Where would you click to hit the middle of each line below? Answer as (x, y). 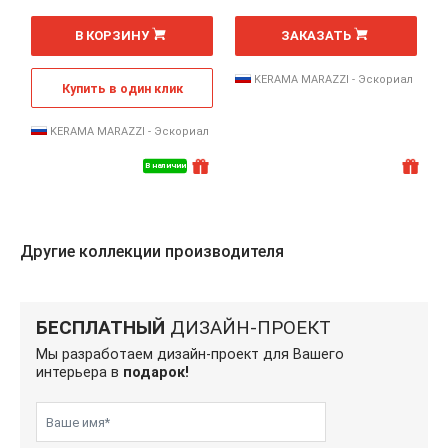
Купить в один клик (122, 88)
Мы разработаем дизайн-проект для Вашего (190, 354)
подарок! (156, 372)
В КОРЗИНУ (112, 35)
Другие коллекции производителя (152, 251)
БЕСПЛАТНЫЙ (100, 327)
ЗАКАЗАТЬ (316, 35)
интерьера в (79, 372)
